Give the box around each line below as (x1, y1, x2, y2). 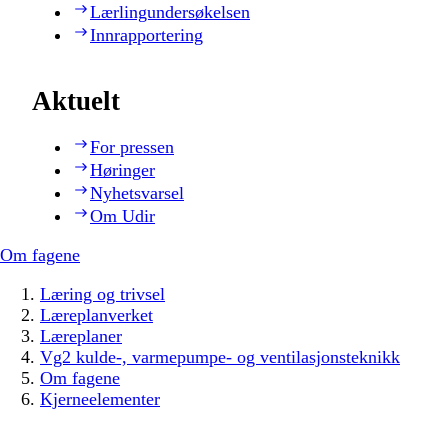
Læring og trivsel (40, 284, 165, 305)
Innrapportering (90, 24, 203, 45)
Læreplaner (40, 326, 122, 347)
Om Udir (90, 206, 155, 227)
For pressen (90, 137, 174, 158)
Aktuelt (32, 86, 120, 117)
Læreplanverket (40, 305, 153, 326)
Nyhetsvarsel (90, 183, 184, 204)
